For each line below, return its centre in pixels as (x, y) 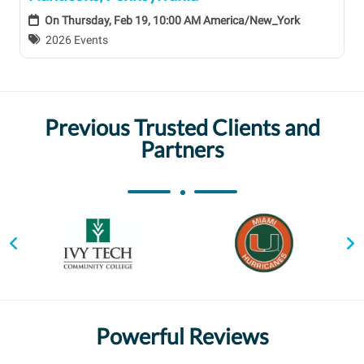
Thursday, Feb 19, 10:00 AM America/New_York (181, 20)
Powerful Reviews (182, 336)
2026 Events (77, 40)
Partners (182, 149)
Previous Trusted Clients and (182, 127)
